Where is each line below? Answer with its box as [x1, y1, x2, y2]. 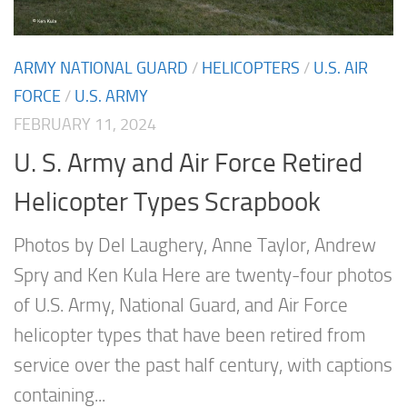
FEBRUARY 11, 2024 [14, 114, 156, 134]
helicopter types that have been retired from [14, 324, 366, 347]
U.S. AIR [313, 57, 368, 78]
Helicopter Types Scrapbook [14, 186, 321, 218]
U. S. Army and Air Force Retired [14, 147, 362, 179]
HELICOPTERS [202, 57, 300, 78]
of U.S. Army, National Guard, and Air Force [14, 294, 348, 317]
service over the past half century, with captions [14, 354, 392, 377]
